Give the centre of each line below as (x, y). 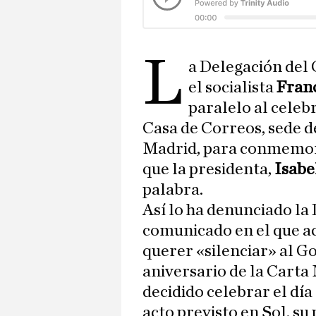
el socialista (231, 88)
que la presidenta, (208, 170)
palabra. (173, 190)
